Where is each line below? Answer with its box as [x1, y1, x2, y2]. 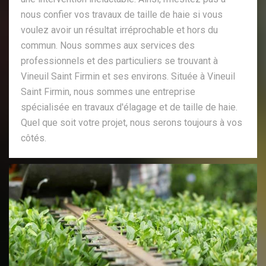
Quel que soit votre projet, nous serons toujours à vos [21, 116, 242, 128]
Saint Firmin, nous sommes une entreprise [21, 85, 195, 97]
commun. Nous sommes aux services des [21, 39, 195, 51]
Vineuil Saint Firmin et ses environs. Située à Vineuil [21, 70, 235, 82]
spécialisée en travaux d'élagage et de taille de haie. [21, 101, 237, 113]
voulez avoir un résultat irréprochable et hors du [21, 24, 218, 36]
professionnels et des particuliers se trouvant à [21, 55, 218, 66]
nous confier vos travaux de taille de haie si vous [21, 8, 223, 20]
